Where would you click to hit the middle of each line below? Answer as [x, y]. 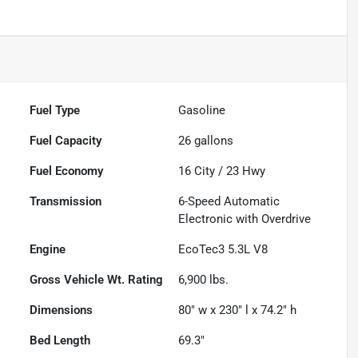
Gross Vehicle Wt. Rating [97, 280]
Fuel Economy [67, 171]
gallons [213, 141]
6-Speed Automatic [229, 202]
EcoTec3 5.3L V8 [223, 250]
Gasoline [202, 111]
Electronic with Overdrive [245, 219]
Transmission [66, 202]
